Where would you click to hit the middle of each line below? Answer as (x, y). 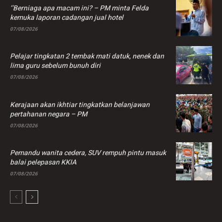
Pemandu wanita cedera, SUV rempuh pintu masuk (88, 153)
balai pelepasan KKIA (43, 162)
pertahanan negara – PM (49, 114)
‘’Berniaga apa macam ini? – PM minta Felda (79, 8)
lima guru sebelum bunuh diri (55, 66)
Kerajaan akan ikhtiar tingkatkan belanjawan (80, 105)
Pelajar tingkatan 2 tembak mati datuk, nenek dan (87, 56)
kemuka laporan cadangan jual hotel (67, 18)
